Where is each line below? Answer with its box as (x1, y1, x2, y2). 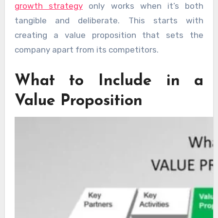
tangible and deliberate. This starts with (14, 15, 204, 25)
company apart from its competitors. (14, 44, 159, 54)
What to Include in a (14, 73, 204, 89)
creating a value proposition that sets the (14, 30, 204, 40)
